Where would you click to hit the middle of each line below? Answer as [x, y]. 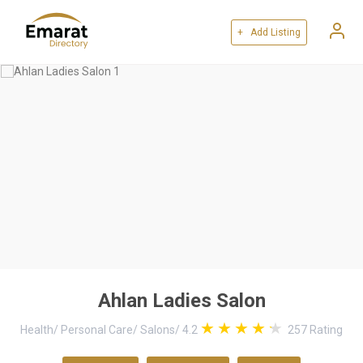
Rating [325, 330]
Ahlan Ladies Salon [181, 301]
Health [37, 330]
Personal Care [97, 330]
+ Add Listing [269, 32]
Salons [158, 330]
